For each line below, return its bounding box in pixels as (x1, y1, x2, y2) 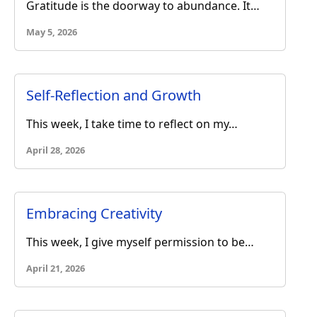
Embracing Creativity (26, 203, 162, 223)
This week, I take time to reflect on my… (26, 115, 238, 132)
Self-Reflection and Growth (26, 85, 201, 105)
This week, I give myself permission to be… (26, 234, 254, 250)
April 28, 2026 (26, 143, 85, 156)
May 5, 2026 (26, 25, 77, 38)
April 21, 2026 (26, 261, 85, 275)
